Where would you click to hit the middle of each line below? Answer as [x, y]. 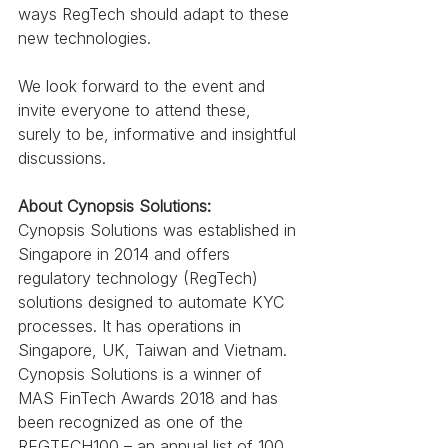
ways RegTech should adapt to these [156, 14]
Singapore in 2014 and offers [126, 254]
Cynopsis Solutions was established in [159, 230]
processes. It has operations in [132, 326]
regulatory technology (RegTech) [140, 278]
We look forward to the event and [144, 86]
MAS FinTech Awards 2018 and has [150, 398]
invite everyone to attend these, [137, 110]
